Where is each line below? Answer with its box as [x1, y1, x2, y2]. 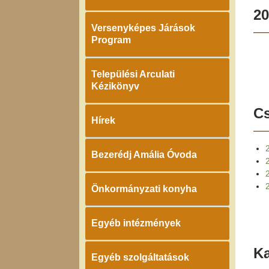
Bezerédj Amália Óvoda [91, 150, 197, 160]
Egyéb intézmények [91, 218, 181, 228]
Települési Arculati [91, 69, 175, 79]
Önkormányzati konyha [91, 184, 197, 194]
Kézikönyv [91, 81, 139, 91]
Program [91, 35, 131, 45]
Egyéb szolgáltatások [91, 252, 189, 262]
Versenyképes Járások [91, 23, 195, 33]
